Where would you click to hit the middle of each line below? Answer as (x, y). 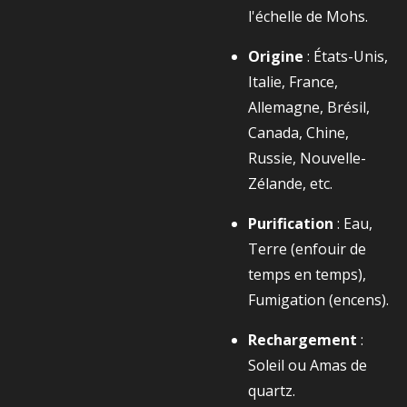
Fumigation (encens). (318, 300)
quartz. (272, 391)
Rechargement (303, 340)
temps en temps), (307, 274)
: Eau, (355, 223)
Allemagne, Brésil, (309, 107)
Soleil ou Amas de (308, 365)
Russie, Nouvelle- (307, 158)
